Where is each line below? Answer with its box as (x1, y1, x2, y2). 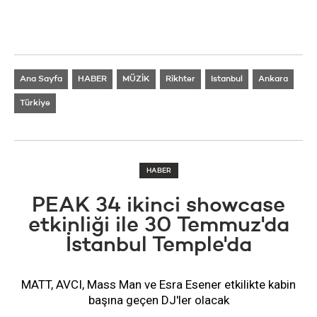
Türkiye (20, 99, 50, 108)
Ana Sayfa (20, 75, 62, 84)
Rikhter (166, 75, 195, 84)
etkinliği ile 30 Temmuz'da (28, 215, 289, 237)
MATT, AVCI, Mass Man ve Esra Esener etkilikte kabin (21, 277, 296, 292)
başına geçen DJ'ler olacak (88, 293, 229, 308)
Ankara (258, 75, 288, 84)
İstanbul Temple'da (65, 235, 252, 257)
